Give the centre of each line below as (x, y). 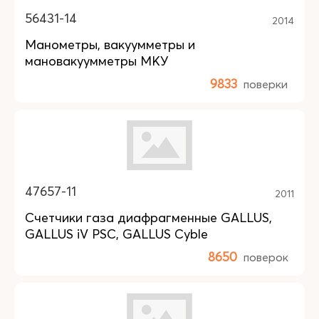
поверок (266, 257)
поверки (266, 84)
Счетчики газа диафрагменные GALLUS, (148, 218)
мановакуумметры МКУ (97, 61)
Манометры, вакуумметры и (110, 45)
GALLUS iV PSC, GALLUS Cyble (116, 234)
